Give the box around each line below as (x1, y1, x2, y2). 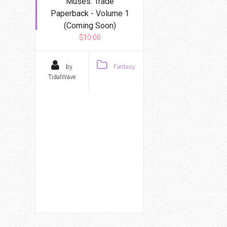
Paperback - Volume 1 (51, 8, 129, 18)
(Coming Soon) (64, 20, 116, 30)
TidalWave (48, 73, 76, 81)
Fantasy (112, 63, 136, 70)
